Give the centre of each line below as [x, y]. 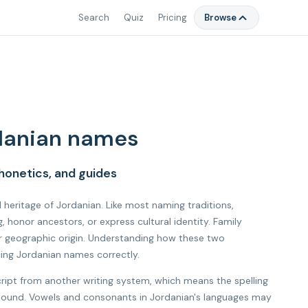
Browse [221, 18]
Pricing [172, 18]
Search [93, 18]
